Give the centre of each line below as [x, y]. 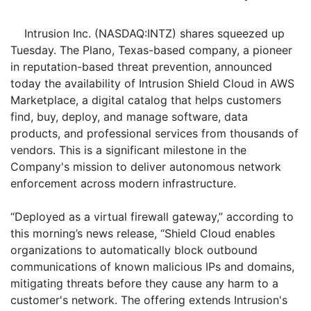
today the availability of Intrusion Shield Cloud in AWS [152, 83]
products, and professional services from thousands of [154, 133]
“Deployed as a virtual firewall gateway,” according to [152, 217]
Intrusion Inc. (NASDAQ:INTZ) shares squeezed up [154, 33]
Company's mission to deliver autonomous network [146, 167]
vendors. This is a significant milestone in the [128, 150]
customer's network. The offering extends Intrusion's [149, 300]
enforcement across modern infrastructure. [123, 183]
